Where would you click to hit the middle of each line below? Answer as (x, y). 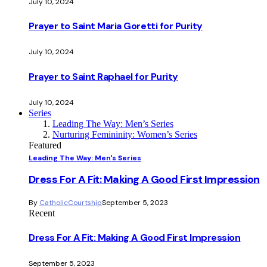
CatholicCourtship (71, 202)
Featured (45, 145)
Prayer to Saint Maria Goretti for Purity (116, 26)
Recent (42, 213)
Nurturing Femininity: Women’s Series (125, 134)
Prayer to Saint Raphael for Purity (103, 76)
